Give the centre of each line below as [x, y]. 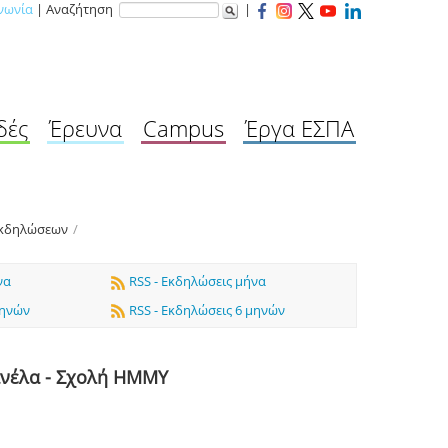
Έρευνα [85, 128]
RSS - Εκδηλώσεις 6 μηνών [206, 309]
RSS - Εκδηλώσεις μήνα [196, 281]
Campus [183, 128]
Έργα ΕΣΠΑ [299, 128]
